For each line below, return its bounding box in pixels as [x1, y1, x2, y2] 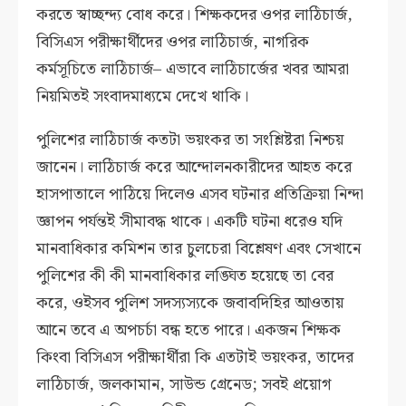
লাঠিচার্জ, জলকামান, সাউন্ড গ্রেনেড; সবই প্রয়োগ [36, 372, 332, 399]
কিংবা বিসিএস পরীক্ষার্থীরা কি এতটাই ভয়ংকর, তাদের [36, 344, 354, 372]
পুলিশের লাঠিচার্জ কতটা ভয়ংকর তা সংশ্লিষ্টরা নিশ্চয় [36, 127, 344, 154]
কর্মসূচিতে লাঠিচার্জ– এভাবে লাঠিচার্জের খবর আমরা [36, 56, 350, 83]
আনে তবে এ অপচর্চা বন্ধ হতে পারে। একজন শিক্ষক [36, 317, 342, 344]
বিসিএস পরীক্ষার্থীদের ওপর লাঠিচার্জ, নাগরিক [36, 29, 310, 56]
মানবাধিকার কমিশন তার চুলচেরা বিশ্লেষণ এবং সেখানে [36, 236, 362, 263]
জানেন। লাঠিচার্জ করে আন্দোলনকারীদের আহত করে [36, 154, 353, 181]
